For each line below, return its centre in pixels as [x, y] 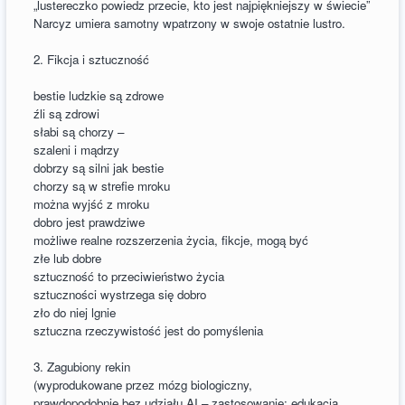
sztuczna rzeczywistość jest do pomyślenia [149, 330]
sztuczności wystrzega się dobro [120, 294]
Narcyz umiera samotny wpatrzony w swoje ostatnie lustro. [190, 23]
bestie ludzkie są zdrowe [99, 95]
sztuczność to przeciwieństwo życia [129, 276]
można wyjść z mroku [92, 203]
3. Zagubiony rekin [82, 366]
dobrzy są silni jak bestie [99, 167]
